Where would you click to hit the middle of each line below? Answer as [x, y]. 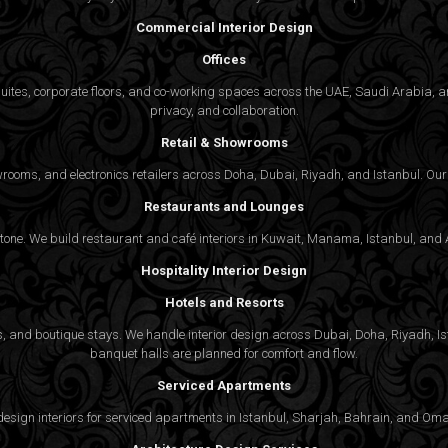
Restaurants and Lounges [224, 206]
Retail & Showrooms [224, 142]
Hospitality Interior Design [224, 270]
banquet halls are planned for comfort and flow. [224, 353]
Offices [224, 59]
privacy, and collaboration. [224, 110]
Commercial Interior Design [224, 27]
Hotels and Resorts [224, 302]
